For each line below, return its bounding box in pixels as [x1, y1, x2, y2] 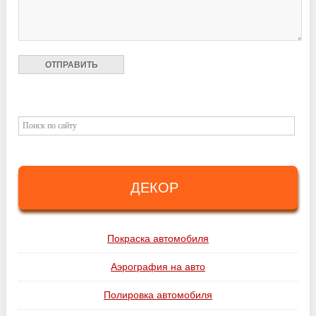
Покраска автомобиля [107, 233, 209, 244]
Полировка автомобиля [103, 289, 212, 300]
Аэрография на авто [110, 261, 205, 272]
